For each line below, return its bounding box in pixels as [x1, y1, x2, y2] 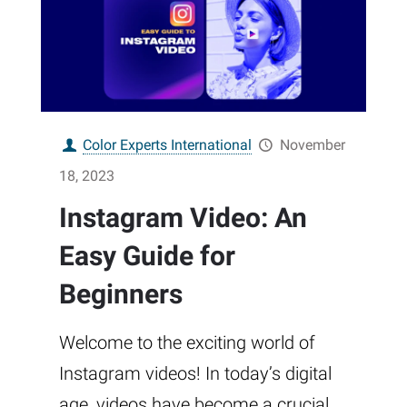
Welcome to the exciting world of [59, 331, 315, 353]
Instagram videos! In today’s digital [59, 362, 332, 384]
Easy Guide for [59, 239, 235, 272]
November [279, 135, 345, 154]
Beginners [59, 277, 183, 310]
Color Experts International [83, 135, 253, 154]
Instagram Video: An [59, 201, 307, 233]
